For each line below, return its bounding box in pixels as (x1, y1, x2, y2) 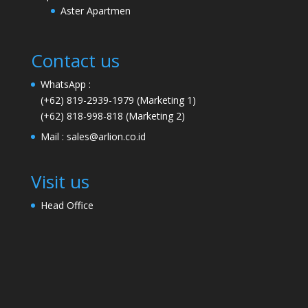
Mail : (40, 130, 67, 144)
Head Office (40, 199, 93, 212)
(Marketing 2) (122, 109, 185, 123)
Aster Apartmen (60, 4, 131, 18)
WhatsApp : (40, 78, 91, 91)
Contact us (30, 48, 120, 74)
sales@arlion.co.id (66, 130, 146, 144)
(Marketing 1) (133, 93, 196, 107)
